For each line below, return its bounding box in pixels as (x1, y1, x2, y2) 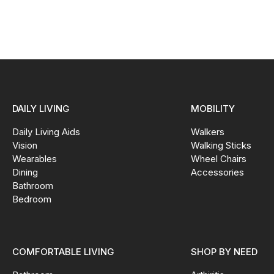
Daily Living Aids (12, 126, 80, 138)
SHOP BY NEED (190, 246, 257, 258)
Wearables (12, 153, 57, 165)
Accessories (190, 166, 244, 179)
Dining (12, 166, 38, 179)
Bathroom (12, 180, 53, 192)
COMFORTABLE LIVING (12, 246, 114, 258)
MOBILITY (190, 103, 235, 115)
